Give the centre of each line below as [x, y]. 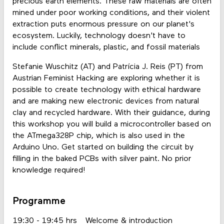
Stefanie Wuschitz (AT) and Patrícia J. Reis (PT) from [107, 67]
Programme [39, 201]
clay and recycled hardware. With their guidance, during [111, 113]
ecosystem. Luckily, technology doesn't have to [99, 36]
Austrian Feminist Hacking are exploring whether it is [106, 78]
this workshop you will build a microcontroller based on [111, 124]
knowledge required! [49, 170]
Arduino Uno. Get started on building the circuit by [103, 147]
